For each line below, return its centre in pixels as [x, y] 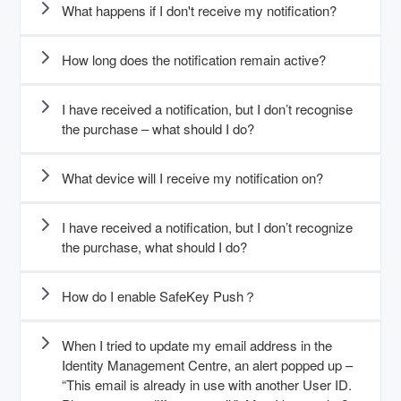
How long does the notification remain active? [194, 60]
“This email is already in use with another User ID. [207, 385]
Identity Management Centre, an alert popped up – [207, 365]
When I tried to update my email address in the [197, 346]
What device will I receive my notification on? [192, 178]
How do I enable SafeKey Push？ [159, 296]
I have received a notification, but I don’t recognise [207, 109]
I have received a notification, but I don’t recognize [207, 227]
